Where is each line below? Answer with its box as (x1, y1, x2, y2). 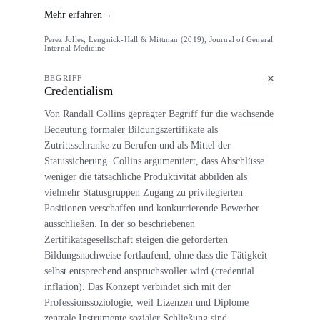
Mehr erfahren (44, 9, 102, 20)
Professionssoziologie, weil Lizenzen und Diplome (44, 296, 249, 309)
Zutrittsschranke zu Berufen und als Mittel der (44, 139, 231, 151)
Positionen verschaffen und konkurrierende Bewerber (44, 202, 259, 214)
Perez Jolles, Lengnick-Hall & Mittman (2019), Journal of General (44, 35, 274, 44)
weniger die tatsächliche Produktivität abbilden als (44, 171, 247, 183)
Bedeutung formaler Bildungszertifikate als (44, 124, 218, 136)
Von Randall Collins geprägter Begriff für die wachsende (44, 108, 274, 120)
